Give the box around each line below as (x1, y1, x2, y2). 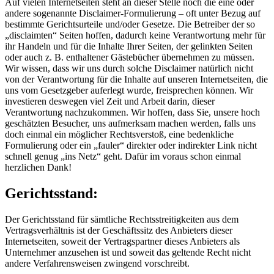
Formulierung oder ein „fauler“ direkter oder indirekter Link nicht (5, 140, 257, 151)
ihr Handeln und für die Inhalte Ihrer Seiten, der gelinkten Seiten (5, 41, 253, 52)
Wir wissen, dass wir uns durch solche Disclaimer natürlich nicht (5, 63, 253, 74)
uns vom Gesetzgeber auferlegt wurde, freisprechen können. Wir (5, 85, 253, 96)
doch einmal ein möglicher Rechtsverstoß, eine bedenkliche (5, 129, 234, 140)
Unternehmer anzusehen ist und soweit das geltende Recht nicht (5, 247, 251, 258)
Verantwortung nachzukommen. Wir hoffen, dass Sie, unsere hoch (5, 107, 260, 118)
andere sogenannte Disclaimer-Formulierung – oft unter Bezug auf (5, 8, 261, 19)
